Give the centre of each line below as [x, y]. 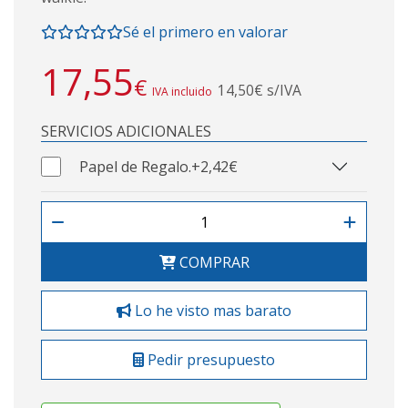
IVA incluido [182, 91]
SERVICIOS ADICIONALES [126, 131]
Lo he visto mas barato [211, 310]
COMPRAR [212, 262]
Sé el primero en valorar [205, 31]
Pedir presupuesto [209, 359]
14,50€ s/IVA [260, 90]
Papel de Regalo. [136, 166]
